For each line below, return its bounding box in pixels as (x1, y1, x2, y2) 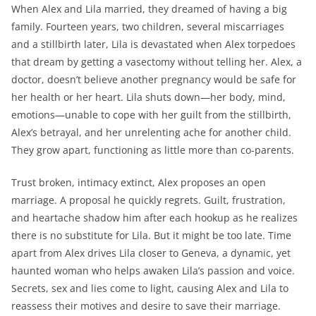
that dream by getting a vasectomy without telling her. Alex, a (11, 54, 302, 68)
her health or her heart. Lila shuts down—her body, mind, (11, 90, 286, 104)
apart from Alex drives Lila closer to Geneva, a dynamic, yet (11, 245, 291, 260)
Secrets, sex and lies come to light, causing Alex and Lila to (11, 281, 288, 295)
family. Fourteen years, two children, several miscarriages (11, 19, 284, 33)
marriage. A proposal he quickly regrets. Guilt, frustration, (11, 193, 286, 207)
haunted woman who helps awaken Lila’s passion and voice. (11, 263, 295, 277)
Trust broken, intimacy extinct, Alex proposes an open (11, 175, 266, 189)
